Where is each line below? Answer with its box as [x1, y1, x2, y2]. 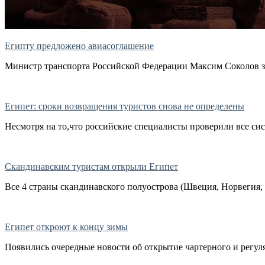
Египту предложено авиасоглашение [5, 41, 154, 51]
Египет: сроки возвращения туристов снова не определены [5, 101, 244, 112]
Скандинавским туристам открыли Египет [5, 161, 178, 172]
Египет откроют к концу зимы [5, 222, 128, 232]
